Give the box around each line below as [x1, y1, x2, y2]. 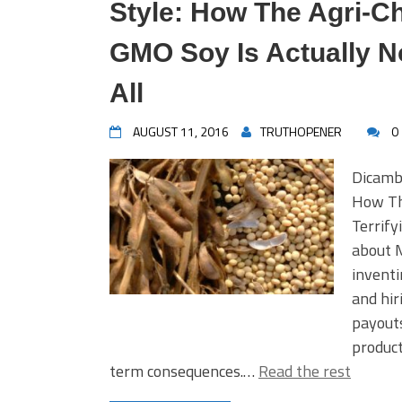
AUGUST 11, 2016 [133, 122, 229, 141]
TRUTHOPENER [260, 122, 342, 141]
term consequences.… [109, 359, 258, 383]
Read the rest [258, 359, 351, 383]
